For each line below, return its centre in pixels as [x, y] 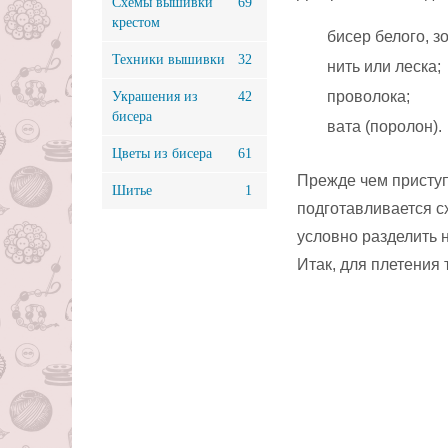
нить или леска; [384, 66]
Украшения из [155, 96]
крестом [136, 22]
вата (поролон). [384, 126]
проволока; [368, 96]
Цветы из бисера [162, 153]
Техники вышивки [168, 59]
